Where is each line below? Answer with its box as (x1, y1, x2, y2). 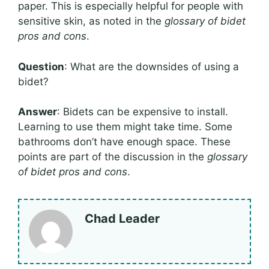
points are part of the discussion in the (18, 151, 207, 163)
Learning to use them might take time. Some (18, 121, 232, 133)
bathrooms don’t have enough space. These (18, 136, 231, 148)
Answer (18, 106, 57, 118)
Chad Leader (85, 211, 160, 226)
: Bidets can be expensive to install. (57, 106, 228, 118)
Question (18, 60, 64, 73)
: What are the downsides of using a (64, 60, 239, 73)
